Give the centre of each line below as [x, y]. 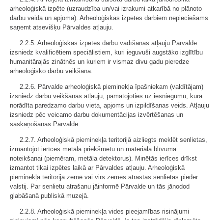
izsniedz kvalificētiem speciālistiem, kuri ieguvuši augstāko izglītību [106, 52]
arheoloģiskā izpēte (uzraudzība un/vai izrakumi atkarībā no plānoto [106, 9]
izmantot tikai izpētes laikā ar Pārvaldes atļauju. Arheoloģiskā [97, 168]
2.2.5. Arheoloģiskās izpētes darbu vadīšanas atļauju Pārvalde [108, 43]
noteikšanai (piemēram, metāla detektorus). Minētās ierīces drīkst [103, 158]
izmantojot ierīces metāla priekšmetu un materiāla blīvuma [93, 149]
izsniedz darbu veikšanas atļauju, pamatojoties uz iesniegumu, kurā [106, 96]
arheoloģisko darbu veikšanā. [51, 71]
